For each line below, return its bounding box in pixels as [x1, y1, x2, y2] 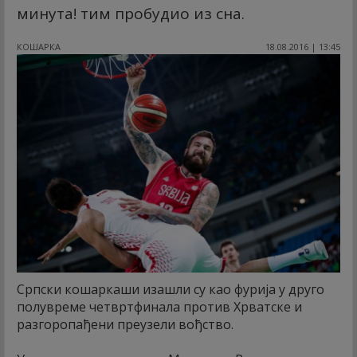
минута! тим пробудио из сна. [17, 3, 245, 24]
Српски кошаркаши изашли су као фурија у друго [17, 280, 324, 299]
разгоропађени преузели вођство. [17, 316, 233, 334]
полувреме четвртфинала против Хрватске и [17, 298, 302, 316]
